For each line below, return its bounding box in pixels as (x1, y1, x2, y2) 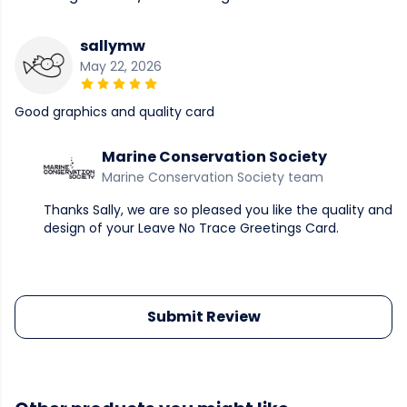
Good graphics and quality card (15, 103, 214, 122)
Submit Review (146, 306, 261, 328)
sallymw (80, 35, 145, 57)
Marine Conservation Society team (102, 168, 323, 187)
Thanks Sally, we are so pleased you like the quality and (44, 201, 392, 220)
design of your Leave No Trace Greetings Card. (44, 219, 339, 238)
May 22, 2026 (80, 57, 162, 76)
